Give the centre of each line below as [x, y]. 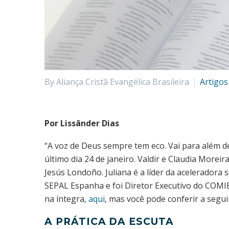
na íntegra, [66, 199]
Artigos [214, 82]
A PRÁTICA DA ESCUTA [109, 222]
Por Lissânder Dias [82, 123]
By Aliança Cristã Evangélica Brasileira [117, 82]
